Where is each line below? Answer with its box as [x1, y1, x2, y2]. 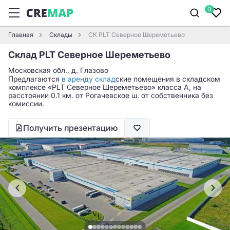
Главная [8, 31, 33, 39]
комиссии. [8, 99, 44, 108]
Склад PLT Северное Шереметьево [8, 49, 170, 60]
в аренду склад [62, 74, 116, 83]
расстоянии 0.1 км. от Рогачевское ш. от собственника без [8, 91, 213, 100]
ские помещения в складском [116, 74, 220, 83]
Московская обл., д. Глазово [8, 66, 108, 74]
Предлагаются [8, 74, 62, 83]
